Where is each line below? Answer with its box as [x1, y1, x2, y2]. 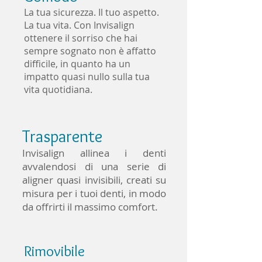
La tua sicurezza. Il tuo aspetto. [24, 6, 159, 19]
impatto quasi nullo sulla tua [24, 70, 150, 83]
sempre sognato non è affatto [24, 44, 156, 57]
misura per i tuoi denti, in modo [22, 187, 166, 200]
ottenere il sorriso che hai [24, 32, 137, 44]
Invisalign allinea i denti [22, 146, 166, 160]
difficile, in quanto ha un [24, 57, 130, 70]
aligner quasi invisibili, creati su [22, 173, 166, 187]
